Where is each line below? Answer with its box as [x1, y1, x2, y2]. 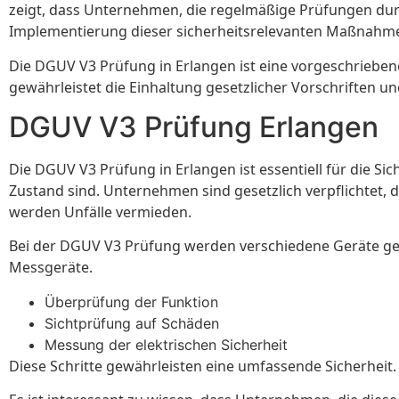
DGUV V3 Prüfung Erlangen [9, 110, 379, 145]
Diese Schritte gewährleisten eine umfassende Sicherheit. [9, 355, 396, 376]
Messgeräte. [9, 257, 93, 278]
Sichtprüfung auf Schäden [45, 313, 219, 332]
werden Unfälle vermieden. [9, 202, 191, 223]
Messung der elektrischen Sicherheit [45, 335, 288, 354]
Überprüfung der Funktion [45, 292, 218, 311]
